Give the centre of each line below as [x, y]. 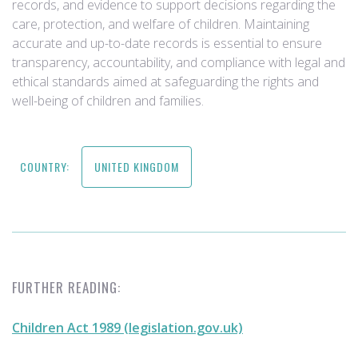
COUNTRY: [45, 167]
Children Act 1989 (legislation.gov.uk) [127, 328]
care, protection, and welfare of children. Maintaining [161, 24]
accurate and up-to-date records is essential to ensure [167, 43]
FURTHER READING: [66, 287]
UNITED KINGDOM [137, 167]
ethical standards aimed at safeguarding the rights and [165, 82]
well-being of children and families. [108, 101]
